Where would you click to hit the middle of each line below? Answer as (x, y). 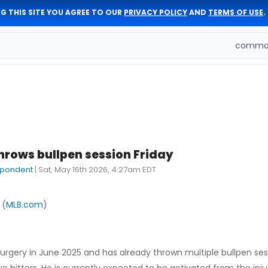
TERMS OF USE (236, 12)
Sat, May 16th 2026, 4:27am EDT (97, 170)
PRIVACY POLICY (156, 12)
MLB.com (25, 205)
